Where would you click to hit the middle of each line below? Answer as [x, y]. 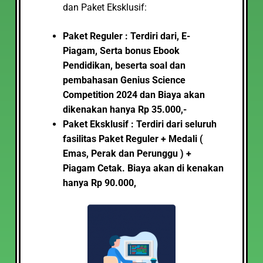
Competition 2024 [101, 95]
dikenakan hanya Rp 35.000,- [125, 109]
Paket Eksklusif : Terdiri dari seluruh [140, 124]
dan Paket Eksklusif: [105, 7]
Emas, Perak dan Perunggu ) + [127, 154]
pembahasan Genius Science [124, 80]
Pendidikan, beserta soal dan [124, 65]
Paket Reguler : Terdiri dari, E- [127, 36]
